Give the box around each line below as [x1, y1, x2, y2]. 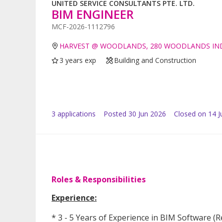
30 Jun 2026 [128, 109, 166, 119]
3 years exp [59, 55, 97, 65]
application [55, 109, 92, 119]
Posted [104, 109, 126, 119]
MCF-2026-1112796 [52, 22, 115, 32]
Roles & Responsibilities [52, 174, 146, 185]
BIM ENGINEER [52, 6, 134, 23]
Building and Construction [114, 55, 197, 65]
